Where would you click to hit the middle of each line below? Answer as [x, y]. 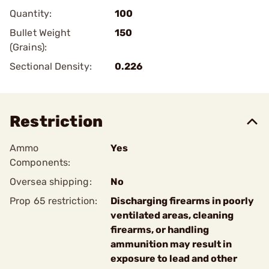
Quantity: [31, 14]
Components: [40, 162]
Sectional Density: [51, 66]
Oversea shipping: [51, 182]
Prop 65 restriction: [53, 201]
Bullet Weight [40, 33]
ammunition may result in [171, 244]
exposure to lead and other [174, 258]
